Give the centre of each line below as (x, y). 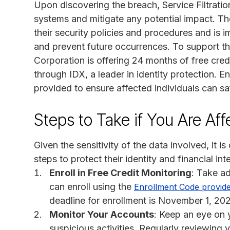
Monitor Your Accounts (102, 214)
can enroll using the (92, 186)
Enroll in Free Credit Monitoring (120, 172)
